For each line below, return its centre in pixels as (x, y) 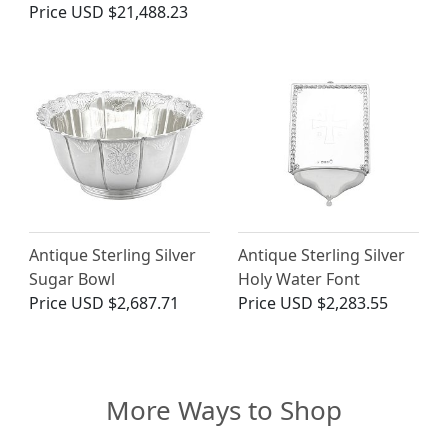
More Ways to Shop (224, 410)
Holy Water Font (299, 279)
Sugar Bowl (72, 279)
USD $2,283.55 (334, 303)
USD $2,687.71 (125, 303)
